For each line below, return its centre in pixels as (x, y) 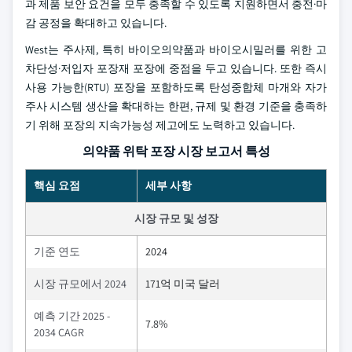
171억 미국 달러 (183, 284)
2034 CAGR (59, 332)
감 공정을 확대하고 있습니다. (96, 23)
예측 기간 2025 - (72, 316)
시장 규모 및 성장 (176, 218)
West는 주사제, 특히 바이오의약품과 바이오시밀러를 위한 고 (176, 49)
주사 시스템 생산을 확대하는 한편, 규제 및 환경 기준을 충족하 (176, 106)
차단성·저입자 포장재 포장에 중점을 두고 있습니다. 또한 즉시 (176, 68)
